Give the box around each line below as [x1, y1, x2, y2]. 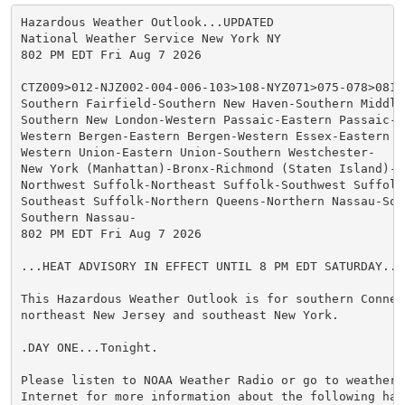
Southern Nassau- [20, 210, 137, 224]
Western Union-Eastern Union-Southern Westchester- [20, 145, 375, 159]
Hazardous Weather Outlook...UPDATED [20, 14, 274, 29]
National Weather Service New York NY [20, 31, 281, 45]
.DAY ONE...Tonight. [20, 340, 158, 354]
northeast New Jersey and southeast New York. [20, 307, 339, 322]
